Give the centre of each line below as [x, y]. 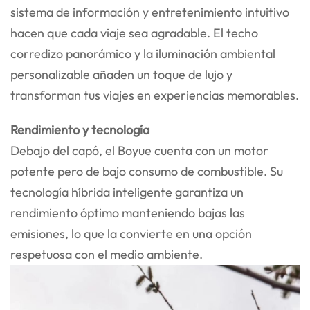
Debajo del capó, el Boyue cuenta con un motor [139, 151]
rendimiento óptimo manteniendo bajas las [128, 213]
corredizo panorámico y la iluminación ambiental [143, 54]
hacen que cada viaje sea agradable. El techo [134, 33]
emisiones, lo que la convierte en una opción [131, 234]
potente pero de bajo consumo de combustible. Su [147, 172]
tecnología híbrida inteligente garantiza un [127, 192]
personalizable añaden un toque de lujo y [121, 75]
